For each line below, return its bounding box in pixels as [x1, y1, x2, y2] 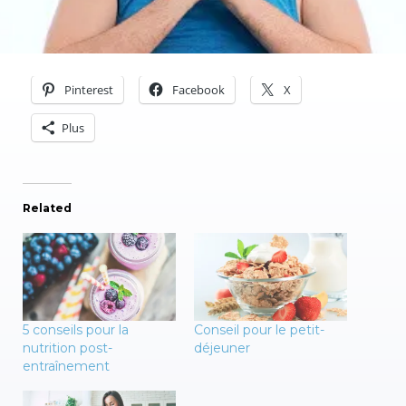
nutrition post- [23, 339, 112, 356]
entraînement [23, 357, 110, 374]
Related [23, 201, 72, 215]
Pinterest [64, 82, 113, 98]
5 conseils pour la [23, 321, 129, 338]
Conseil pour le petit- [194, 321, 324, 338]
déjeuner [194, 339, 250, 356]
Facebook [172, 82, 225, 98]
